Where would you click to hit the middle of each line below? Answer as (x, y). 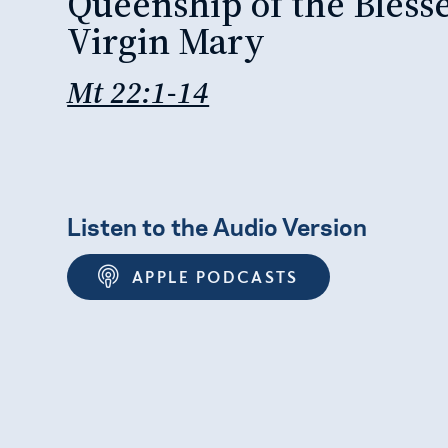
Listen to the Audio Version (217, 224)
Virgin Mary (166, 40)
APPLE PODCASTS (215, 276)
